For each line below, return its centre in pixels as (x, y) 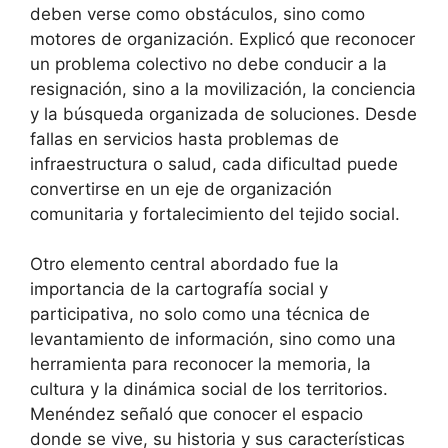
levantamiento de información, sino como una (213, 339)
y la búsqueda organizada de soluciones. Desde (223, 113)
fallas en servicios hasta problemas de (184, 138)
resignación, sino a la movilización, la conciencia (223, 88)
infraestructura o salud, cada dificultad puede (214, 163)
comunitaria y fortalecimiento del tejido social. (215, 213)
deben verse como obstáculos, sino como (197, 13)
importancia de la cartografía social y (179, 289)
